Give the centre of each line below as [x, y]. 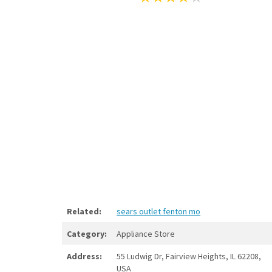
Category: [87, 234]
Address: [84, 256]
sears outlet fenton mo [158, 211]
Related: [84, 211]
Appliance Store [146, 234]
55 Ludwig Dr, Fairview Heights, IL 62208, [189, 256]
